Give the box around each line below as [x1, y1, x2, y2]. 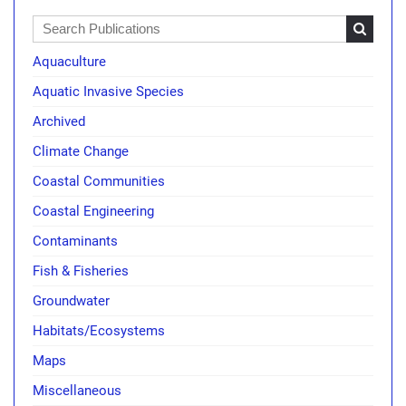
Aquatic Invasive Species [33, 82, 184, 100]
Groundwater [33, 292, 110, 309]
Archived [33, 112, 85, 130]
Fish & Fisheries [33, 262, 129, 279]
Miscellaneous [33, 382, 121, 399]
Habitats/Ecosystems [33, 322, 165, 339]
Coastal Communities [33, 172, 165, 189]
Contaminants [33, 232, 118, 249]
